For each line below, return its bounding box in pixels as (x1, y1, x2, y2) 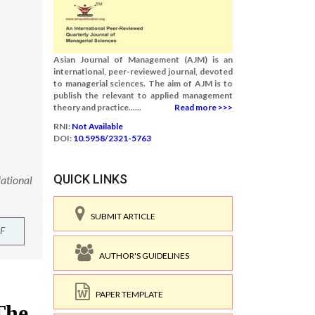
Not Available (72, 121, 123, 131)
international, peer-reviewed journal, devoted (53, 66, 233, 77)
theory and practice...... (53, 102, 141, 112)
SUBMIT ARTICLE (85, 211, 155, 221)
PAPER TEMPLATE (90, 289, 163, 300)
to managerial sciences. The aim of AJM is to (53, 78, 233, 89)
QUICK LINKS (53, 172, 127, 186)
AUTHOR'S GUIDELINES (94, 250, 189, 261)
